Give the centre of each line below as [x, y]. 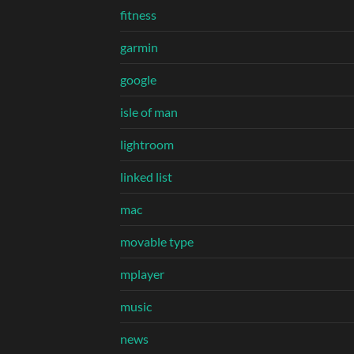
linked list [146, 177]
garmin [139, 47]
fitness [138, 15]
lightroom [147, 145]
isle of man [149, 112]
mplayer [142, 274]
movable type [157, 242]
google [138, 80]
